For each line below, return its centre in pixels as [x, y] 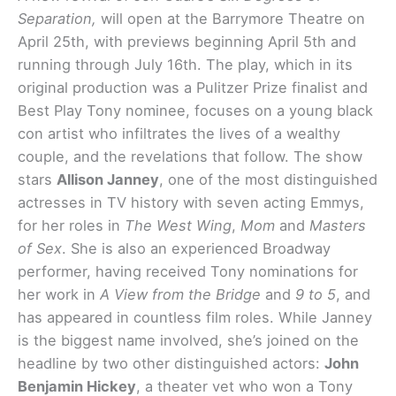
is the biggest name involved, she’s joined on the [188, 341]
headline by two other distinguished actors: [171, 364]
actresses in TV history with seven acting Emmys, [191, 203]
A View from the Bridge [180, 295]
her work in [59, 295]
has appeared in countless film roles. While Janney [195, 318]
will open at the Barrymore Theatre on [233, 19]
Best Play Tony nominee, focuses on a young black [195, 111]
